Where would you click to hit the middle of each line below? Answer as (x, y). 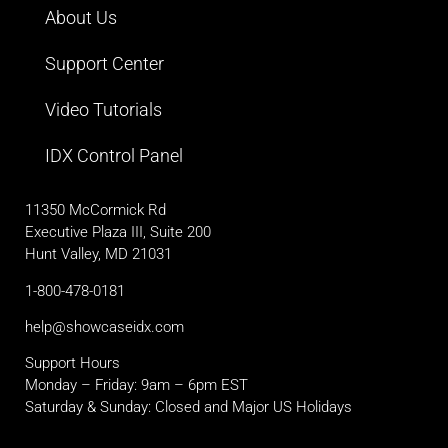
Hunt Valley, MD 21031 (98, 254)
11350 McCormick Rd (95, 210)
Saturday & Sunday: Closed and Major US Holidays (188, 407)
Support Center (104, 64)
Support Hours (72, 363)
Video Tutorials (103, 110)
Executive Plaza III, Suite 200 (118, 232)
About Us (81, 18)
